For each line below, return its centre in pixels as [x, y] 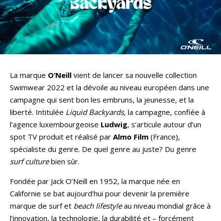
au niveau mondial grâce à [166, 205]
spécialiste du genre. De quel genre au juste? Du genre [103, 149]
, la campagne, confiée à [165, 112]
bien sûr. [64, 161]
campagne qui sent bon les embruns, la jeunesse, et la [102, 99]
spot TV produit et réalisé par [61, 136]
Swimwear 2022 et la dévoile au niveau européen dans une [110, 87]
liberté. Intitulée [38, 112]
